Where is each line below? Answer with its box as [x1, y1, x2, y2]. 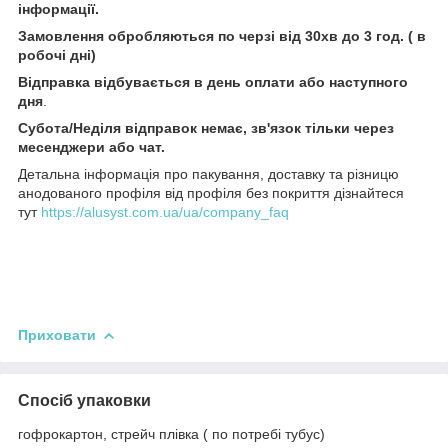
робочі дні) [18, 46, 96, 63]
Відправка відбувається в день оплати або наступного [18, 73, 408, 90]
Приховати [18, 326, 96, 343]
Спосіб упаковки [18, 391, 151, 409]
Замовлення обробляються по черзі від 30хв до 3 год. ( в [18, 27, 426, 44]
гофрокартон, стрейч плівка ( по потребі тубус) [18, 425, 325, 442]
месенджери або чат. [18, 138, 165, 155]
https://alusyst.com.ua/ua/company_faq [41, 203, 289, 220]
